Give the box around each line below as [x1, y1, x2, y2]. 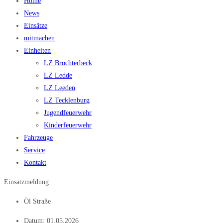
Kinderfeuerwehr [44, 121, 92, 129]
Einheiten [24, 47, 51, 55]
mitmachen [24, 34, 55, 42]
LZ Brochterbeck [44, 59, 92, 67]
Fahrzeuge [24, 134, 53, 142]
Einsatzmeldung [4, 178, 49, 186]
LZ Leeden [44, 84, 75, 92]
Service [24, 146, 45, 154]
